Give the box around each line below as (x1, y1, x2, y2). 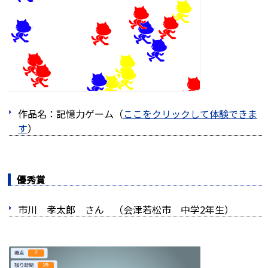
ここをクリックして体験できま (123, 106, 257, 121)
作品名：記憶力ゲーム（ (18, 106, 123, 121)
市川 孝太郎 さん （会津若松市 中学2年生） (18, 202, 234, 217)
